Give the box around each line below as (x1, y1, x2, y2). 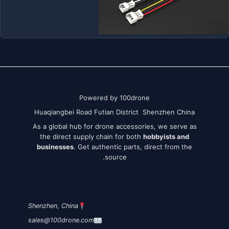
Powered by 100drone (79, 93, 150, 102)
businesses (37, 143, 74, 151)
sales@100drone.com (28, 216, 94, 224)
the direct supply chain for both (40, 132, 143, 141)
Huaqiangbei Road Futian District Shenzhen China (34, 108, 195, 117)
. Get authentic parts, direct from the (74, 143, 192, 151)
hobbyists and (143, 132, 189, 141)
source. (104, 153, 127, 162)
